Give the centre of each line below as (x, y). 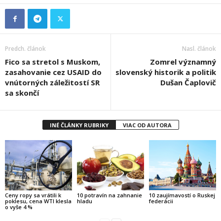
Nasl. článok (199, 49)
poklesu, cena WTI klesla (38, 201)
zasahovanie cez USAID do (53, 72)
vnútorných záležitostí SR (52, 83)
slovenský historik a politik (166, 72)
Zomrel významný (183, 62)
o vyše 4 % (19, 207)
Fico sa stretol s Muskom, (53, 62)
